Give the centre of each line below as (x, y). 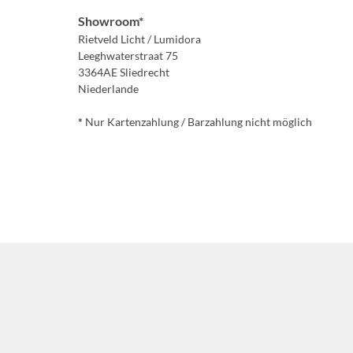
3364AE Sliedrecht (123, 72)
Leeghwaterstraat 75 (128, 56)
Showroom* (110, 21)
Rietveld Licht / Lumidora (139, 39)
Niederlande (108, 89)
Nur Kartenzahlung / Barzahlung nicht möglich (197, 122)
